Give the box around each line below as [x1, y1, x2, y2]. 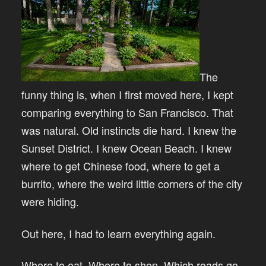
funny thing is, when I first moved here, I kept [21, 87, 233, 103]
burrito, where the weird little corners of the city [21, 176, 242, 192]
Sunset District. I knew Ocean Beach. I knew [21, 140, 232, 156]
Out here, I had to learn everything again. [21, 225, 216, 241]
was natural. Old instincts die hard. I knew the [21, 122, 236, 138]
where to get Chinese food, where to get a [21, 158, 220, 174]
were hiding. [21, 194, 79, 210]
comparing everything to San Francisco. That [21, 104, 233, 121]
